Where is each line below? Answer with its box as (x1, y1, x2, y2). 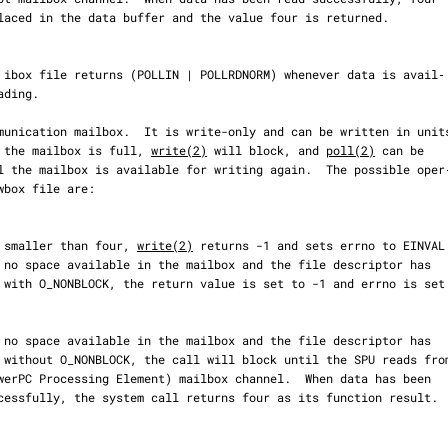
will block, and (207, 142, 326, 158)
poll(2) (326, 142, 375, 158)
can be (375, 142, 424, 158)
